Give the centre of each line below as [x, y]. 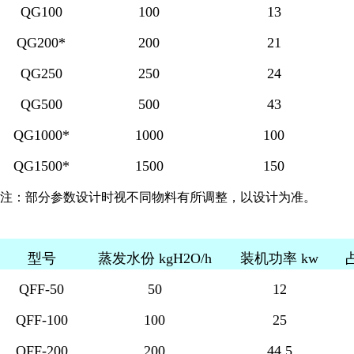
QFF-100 [41, 320]
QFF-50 [41, 289]
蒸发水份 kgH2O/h [154, 258]
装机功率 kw [279, 258]
